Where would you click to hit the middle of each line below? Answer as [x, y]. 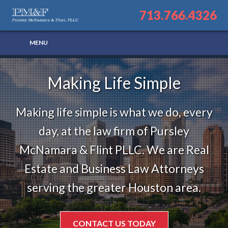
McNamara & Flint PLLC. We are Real [114, 150]
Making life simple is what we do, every [114, 112]
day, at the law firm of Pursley [114, 131]
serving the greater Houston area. [114, 187]
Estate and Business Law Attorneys [114, 168]
